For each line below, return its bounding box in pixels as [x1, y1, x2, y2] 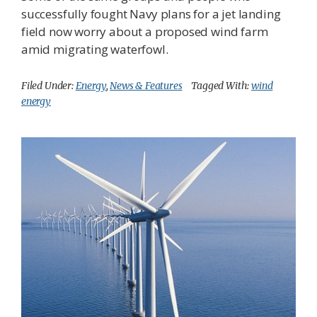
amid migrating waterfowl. [21, 41, 168, 58]
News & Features [110, 79, 183, 93]
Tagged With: [191, 79, 252, 93]
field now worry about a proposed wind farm [21, 23, 268, 40]
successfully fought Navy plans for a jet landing [21, 6, 281, 23]
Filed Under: [21, 79, 76, 93]
